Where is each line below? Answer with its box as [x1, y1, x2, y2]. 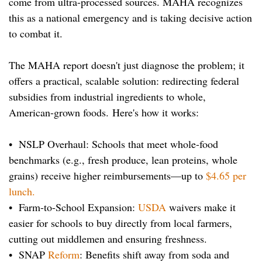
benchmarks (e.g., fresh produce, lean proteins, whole [9, 153, 237, 167]
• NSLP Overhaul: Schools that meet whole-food [9, 137, 218, 151]
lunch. [9, 184, 35, 199]
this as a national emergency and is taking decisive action [9, 11, 252, 25]
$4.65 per [203, 168, 246, 183]
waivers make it [166, 200, 236, 215]
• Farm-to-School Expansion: [9, 200, 138, 215]
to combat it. [9, 26, 63, 41]
